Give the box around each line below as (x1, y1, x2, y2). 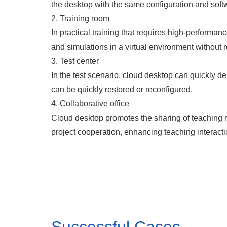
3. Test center (51, 57, 99, 65)
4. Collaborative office (51, 99, 129, 108)
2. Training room (51, 14, 109, 23)
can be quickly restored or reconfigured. (51, 85, 193, 94)
